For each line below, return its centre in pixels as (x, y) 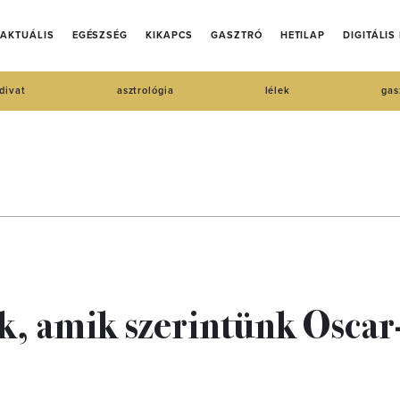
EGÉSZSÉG (100, 35)
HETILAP (303, 35)
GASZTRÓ (237, 35)
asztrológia (145, 91)
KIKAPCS (170, 35)
